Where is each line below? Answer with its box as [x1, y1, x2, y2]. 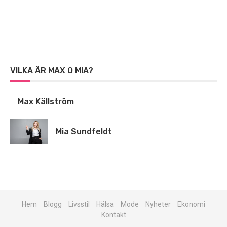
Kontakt [101, 211, 126, 219]
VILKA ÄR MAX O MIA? [10, 66, 93, 75]
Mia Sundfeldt [56, 127, 112, 136]
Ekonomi [177, 200, 205, 209]
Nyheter [145, 200, 171, 209]
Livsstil [68, 200, 90, 209]
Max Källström [18, 97, 74, 106]
